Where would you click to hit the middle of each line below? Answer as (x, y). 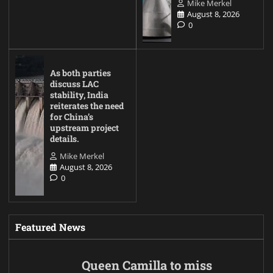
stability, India (79, 95)
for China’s (72, 117)
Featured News (50, 227)
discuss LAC (74, 84)
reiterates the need (87, 106)
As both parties (80, 73)
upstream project (84, 128)
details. (65, 139)
